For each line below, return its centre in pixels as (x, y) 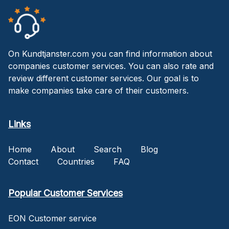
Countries (76, 161)
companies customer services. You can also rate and (111, 66)
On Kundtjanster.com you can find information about (110, 53)
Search (108, 149)
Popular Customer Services (65, 193)
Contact (23, 161)
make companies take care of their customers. (98, 90)
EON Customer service (52, 218)
